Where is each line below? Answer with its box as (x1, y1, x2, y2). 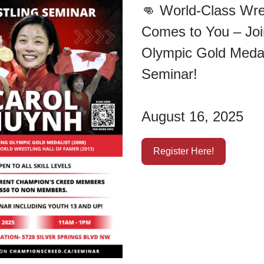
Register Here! (153, 146, 214, 156)
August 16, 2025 (141, 108, 243, 124)
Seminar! (141, 65, 197, 82)
